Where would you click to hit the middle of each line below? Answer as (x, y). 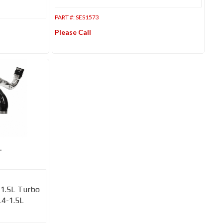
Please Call (73, 32)
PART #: (65, 17)
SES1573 (88, 17)
